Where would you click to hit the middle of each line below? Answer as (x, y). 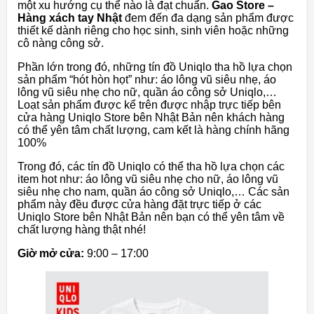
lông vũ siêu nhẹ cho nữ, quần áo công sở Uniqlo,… (147, 93)
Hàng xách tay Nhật (70, 18)
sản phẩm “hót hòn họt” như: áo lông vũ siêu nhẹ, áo (147, 80)
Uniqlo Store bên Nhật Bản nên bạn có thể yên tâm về (151, 217)
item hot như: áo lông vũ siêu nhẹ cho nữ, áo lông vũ (148, 179)
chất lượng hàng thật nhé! (82, 230)
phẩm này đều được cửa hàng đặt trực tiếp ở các (139, 205)
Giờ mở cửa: (51, 254)
